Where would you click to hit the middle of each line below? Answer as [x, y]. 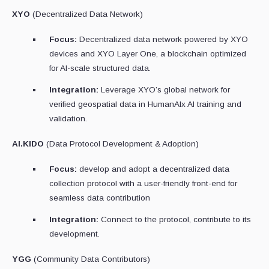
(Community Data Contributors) [91, 259]
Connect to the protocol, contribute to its [176, 219]
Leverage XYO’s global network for [164, 89]
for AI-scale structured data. [100, 68]
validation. [68, 118]
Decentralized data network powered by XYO [162, 39]
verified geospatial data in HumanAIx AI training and [145, 104]
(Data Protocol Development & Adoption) [122, 144]
